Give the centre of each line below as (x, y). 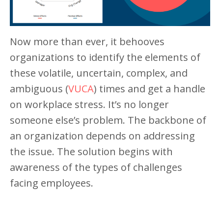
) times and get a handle (150, 89)
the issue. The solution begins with (91, 151)
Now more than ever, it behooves (87, 41)
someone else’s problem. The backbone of (108, 120)
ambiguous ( (39, 89)
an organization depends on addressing (102, 136)
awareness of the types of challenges (96, 167)
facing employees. (52, 183)
